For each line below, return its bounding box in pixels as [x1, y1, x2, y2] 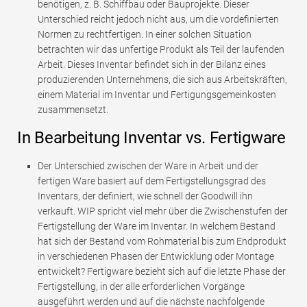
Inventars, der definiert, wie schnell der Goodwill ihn [38, 190, 253, 201]
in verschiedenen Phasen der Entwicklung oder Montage [38, 250, 274, 262]
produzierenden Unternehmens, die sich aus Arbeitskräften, [38, 73, 287, 85]
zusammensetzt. [38, 103, 108, 115]
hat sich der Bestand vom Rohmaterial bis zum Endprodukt [38, 235, 286, 247]
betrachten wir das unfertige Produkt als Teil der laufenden [38, 43, 284, 55]
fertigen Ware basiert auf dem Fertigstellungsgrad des [38, 175, 266, 186]
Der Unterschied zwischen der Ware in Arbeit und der [38, 160, 258, 171]
